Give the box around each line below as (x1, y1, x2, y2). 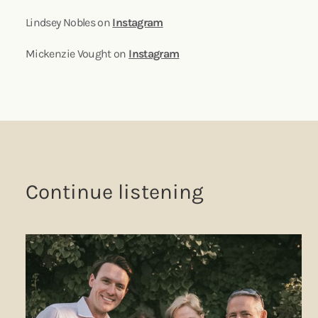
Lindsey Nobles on (26, 15, 113, 29)
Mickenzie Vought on (26, 46, 129, 60)
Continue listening (26, 179, 204, 204)
